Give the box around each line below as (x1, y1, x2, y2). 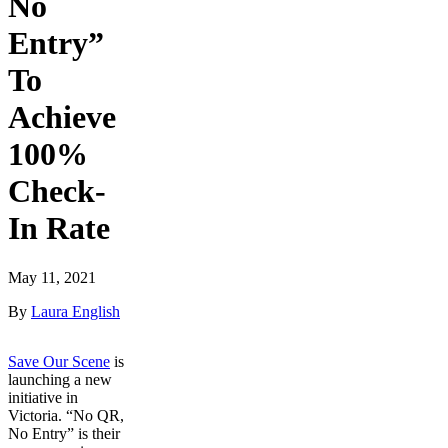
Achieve (8, 99, 116, 136)
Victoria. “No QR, (8, 406, 124, 424)
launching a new (8, 370, 112, 388)
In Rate (8, 210, 110, 247)
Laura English (31, 302, 120, 320)
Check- (8, 173, 106, 210)
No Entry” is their (8, 424, 120, 442)
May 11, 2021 (8, 268, 96, 286)
